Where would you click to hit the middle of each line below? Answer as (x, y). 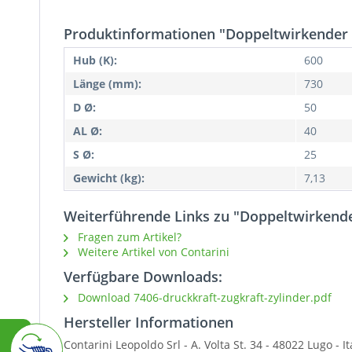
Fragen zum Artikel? (128, 237)
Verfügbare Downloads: (143, 277)
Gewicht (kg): (109, 178)
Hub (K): (95, 60)
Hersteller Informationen (148, 323)
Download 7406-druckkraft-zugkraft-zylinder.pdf (203, 298)
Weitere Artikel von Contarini (152, 252)
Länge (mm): (107, 84)
